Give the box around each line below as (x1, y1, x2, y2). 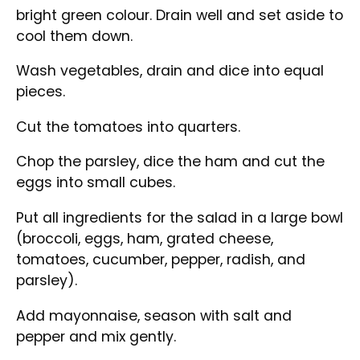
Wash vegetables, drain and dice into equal (16, 61, 325, 81)
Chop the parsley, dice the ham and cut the (16, 152, 325, 172)
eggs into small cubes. (16, 173, 176, 193)
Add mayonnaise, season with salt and (16, 305, 292, 325)
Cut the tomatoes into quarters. (16, 117, 241, 137)
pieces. (16, 82, 66, 102)
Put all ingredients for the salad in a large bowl (16, 208, 344, 228)
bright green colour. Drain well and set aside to (16, 5, 344, 25)
